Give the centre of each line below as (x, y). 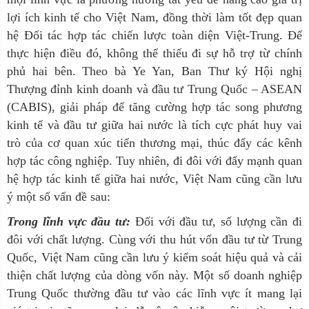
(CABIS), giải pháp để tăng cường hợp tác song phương (154, 107)
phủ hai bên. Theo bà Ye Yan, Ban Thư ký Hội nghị (154, 71)
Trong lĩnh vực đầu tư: (71, 221)
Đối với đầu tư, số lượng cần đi (218, 221)
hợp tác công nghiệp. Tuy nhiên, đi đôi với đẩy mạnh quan (154, 161)
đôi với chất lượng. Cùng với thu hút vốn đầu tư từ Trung (154, 239)
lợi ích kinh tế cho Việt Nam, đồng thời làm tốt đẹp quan (154, 17)
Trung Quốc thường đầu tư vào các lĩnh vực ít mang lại (154, 293)
